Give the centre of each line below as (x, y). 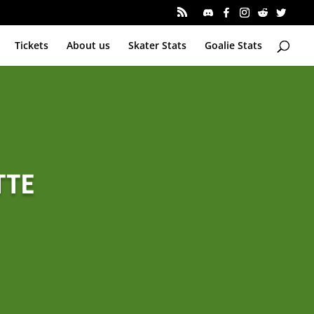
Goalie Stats (234, 45)
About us (89, 45)
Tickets (32, 45)
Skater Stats (158, 45)
